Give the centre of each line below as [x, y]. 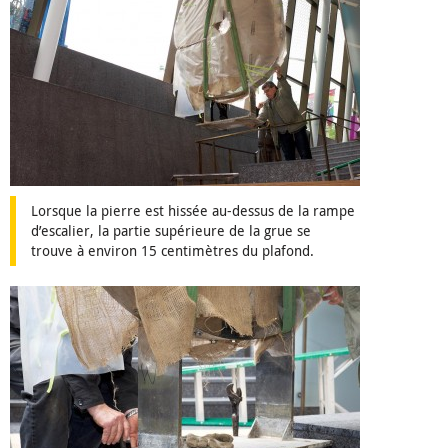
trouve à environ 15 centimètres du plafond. [172, 251]
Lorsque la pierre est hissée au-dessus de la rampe [193, 211]
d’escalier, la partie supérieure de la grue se [171, 231]
